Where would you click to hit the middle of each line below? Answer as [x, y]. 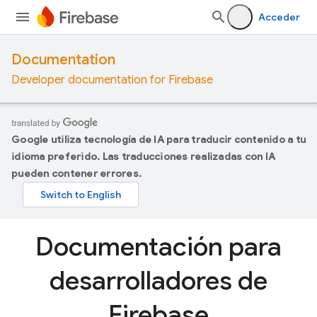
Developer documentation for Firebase [112, 80]
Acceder [279, 17]
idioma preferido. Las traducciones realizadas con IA [143, 156]
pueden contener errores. [76, 173]
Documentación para [158, 247]
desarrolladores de [158, 281]
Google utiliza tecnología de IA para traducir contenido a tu [158, 139]
